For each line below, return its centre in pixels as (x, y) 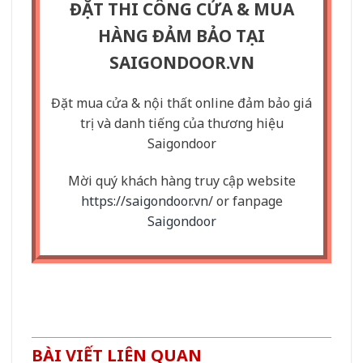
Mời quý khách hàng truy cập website (181, 180)
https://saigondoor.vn (144, 201)
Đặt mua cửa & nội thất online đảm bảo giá (181, 103)
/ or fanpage (245, 201)
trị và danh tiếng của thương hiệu (181, 124)
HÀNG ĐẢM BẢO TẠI (181, 36)
